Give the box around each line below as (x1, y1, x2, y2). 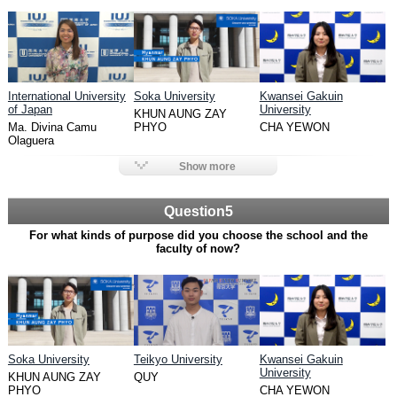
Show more (178, 160, 236, 173)
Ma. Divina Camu (7, 120, 97, 134)
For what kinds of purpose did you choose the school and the (28, 228, 368, 242)
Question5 (163, 203, 233, 219)
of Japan (7, 102, 52, 116)
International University (7, 89, 126, 103)
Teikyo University (133, 352, 222, 366)
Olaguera (7, 133, 54, 147)
